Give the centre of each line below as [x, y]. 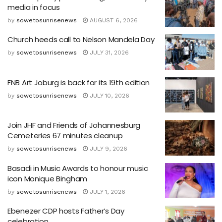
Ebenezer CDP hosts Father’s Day [66, 211]
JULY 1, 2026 [107, 192]
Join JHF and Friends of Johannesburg [74, 125]
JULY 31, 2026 [108, 53]
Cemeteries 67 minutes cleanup [65, 136]
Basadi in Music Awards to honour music [78, 168]
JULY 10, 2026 [109, 95]
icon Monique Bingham [47, 178]
